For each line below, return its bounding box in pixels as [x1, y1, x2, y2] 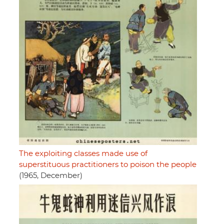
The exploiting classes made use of [19, 150, 147, 158]
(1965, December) [19, 172, 82, 180]
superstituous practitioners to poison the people [19, 161, 196, 169]
